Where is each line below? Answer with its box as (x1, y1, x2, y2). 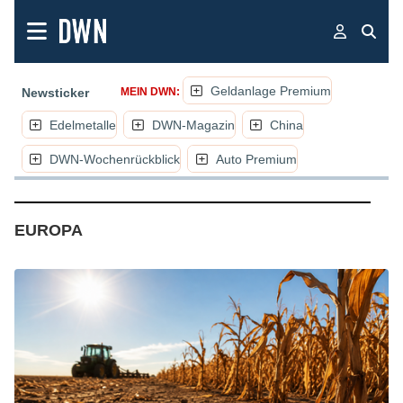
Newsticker (21, 85, 89, 100)
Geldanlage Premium (210, 84, 332, 98)
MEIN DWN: (120, 85, 180, 98)
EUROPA (13, 221, 83, 239)
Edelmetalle (49, 118, 117, 132)
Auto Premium (215, 152, 297, 166)
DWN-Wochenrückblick (49, 152, 181, 166)
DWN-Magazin (151, 118, 235, 132)
